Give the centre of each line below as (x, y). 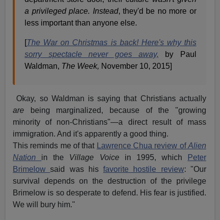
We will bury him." (44, 205)
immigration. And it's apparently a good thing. (91, 134)
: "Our (195, 169)
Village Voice (94, 158)
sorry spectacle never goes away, (92, 55)
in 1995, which (153, 158)
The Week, (81, 66)
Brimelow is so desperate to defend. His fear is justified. (110, 193)
